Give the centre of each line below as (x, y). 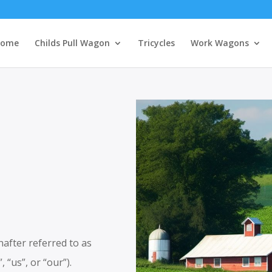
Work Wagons (219, 43)
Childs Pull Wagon (72, 43)
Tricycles (156, 43)
